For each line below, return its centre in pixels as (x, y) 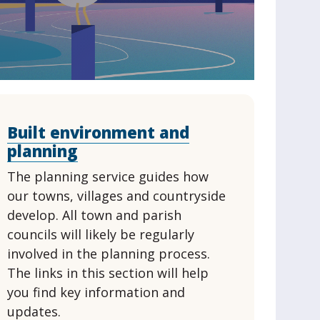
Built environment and (99, 132)
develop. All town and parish (95, 215)
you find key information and (96, 292)
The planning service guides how (108, 176)
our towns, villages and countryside (117, 196)
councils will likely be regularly (101, 234)
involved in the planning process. (109, 254)
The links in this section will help (108, 273)
